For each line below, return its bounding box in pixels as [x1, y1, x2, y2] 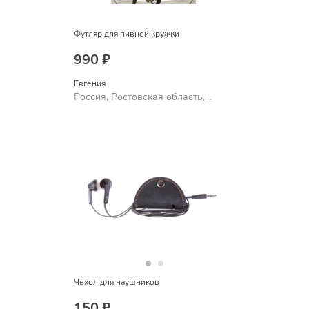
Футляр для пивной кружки [73, 28, 179, 39]
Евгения [73, 78, 106, 90]
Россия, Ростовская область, [73, 90, 205, 104]
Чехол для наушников [73, 276, 159, 288]
